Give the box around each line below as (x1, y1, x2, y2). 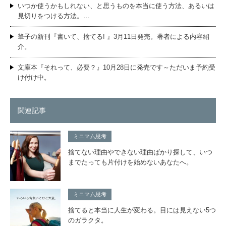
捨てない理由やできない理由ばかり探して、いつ (68, 148, 212, 156)
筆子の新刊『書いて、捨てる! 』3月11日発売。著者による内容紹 (18, 33, 209, 41)
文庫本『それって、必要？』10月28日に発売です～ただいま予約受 (18, 64, 215, 72)
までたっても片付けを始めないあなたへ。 (68, 158, 193, 166)
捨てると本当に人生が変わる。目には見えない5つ (68, 206, 216, 214)
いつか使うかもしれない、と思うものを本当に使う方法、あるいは (18, 2, 214, 10)
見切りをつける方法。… (18, 12, 90, 20)
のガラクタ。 (68, 216, 107, 224)
